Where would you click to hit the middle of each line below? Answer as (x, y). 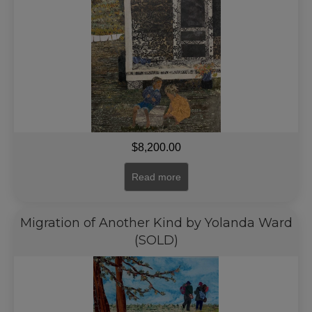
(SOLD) (156, 240)
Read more (156, 177)
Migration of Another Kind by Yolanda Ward (156, 223)
